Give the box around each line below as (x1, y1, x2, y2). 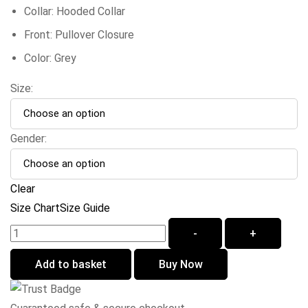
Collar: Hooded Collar (24, 5, 125, 19)
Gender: (10, 132, 47, 146)
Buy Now (159, 258, 203, 272)
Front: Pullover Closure (24, 28, 134, 42)
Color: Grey (24, 52, 76, 65)
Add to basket (35, 258, 107, 272)
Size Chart (10, 201, 60, 215)
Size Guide (60, 201, 110, 215)
